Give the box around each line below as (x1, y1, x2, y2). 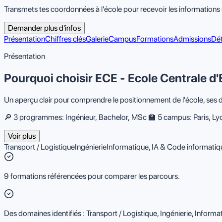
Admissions (173, 34, 211, 44)
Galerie (86, 34, 109, 44)
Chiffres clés (45, 34, 86, 44)
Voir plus (8, 131, 36, 141)
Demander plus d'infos (8, 23, 81, 33)
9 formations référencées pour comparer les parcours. (4, 171, 180, 181)
